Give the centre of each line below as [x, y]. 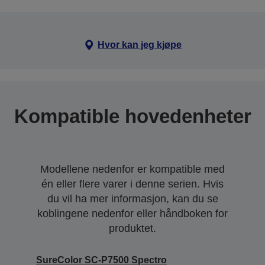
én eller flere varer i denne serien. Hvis [132, 184]
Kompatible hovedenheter [132, 116]
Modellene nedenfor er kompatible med [132, 169]
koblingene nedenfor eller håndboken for [132, 213]
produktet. [132, 228]
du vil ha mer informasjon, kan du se [132, 198]
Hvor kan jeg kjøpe [139, 44]
